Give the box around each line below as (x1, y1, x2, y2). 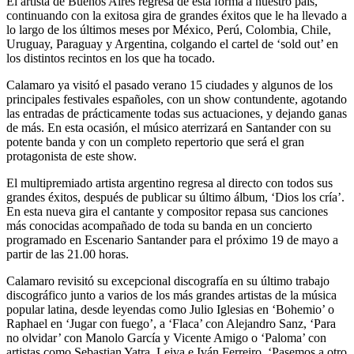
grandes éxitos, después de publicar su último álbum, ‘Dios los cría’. (6, 190, 345, 204)
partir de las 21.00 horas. (6, 247, 129, 261)
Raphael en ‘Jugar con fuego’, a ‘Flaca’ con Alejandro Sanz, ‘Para (6, 316, 336, 330)
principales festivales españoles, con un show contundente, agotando (6, 92, 347, 106)
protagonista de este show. (6, 149, 137, 163)
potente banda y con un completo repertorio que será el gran (6, 134, 304, 149)
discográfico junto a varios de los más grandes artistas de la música (6, 288, 337, 302)
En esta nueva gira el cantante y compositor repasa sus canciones (6, 204, 328, 218)
